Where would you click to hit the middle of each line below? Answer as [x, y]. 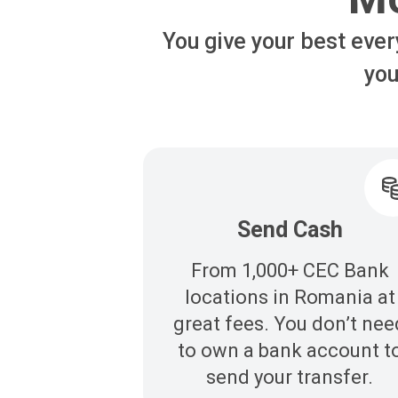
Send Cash [290, 230]
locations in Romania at [290, 298]
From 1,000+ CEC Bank [290, 271]
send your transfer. [290, 378]
